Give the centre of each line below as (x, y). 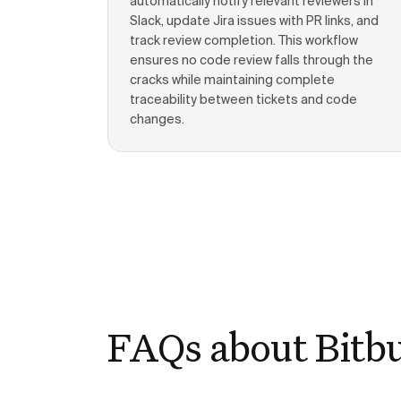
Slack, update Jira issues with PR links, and (254, 21)
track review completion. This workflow (244, 41)
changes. (157, 120)
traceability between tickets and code (243, 100)
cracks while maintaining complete (232, 81)
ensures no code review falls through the (252, 61)
